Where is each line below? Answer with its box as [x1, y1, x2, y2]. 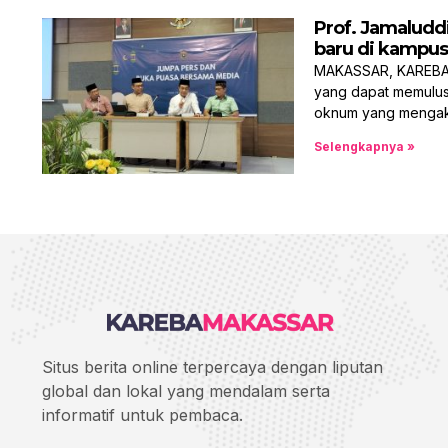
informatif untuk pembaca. [42, 404, 243, 425]
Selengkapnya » [314, 139, 415, 154]
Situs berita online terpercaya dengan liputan [42, 356, 383, 377]
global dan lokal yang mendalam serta [42, 380, 330, 401]
